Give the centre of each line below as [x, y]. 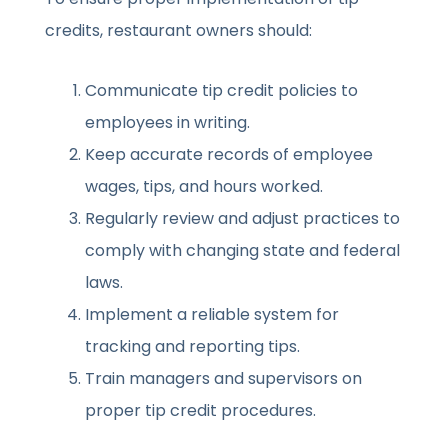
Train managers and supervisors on [224, 379]
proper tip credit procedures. [201, 411]
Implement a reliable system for [212, 315]
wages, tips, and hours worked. [204, 187]
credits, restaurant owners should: [179, 31]
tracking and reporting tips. [193, 347]
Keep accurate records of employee [229, 155]
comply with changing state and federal [243, 251]
